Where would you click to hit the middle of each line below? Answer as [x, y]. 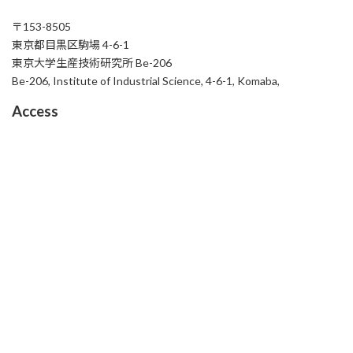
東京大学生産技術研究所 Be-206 [92, 62]
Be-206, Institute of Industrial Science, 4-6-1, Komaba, [146, 80]
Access [35, 111]
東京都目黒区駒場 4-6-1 [71, 44]
